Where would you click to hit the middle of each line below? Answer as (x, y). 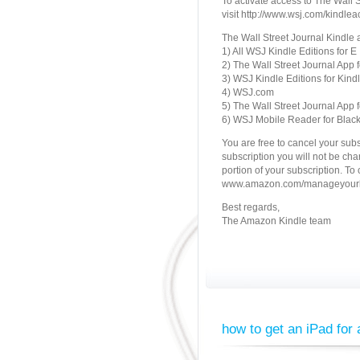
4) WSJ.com (248, 92)
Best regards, (251, 207)
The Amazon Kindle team (276, 221)
